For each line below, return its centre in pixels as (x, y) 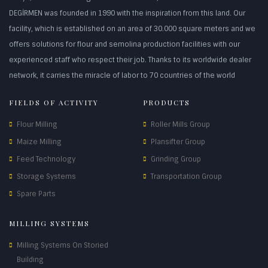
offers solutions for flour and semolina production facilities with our (124, 44)
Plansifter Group (178, 142)
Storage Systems (46, 176)
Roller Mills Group (180, 124)
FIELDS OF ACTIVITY (54, 102)
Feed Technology (46, 159)
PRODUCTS (167, 102)
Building (30, 260)
